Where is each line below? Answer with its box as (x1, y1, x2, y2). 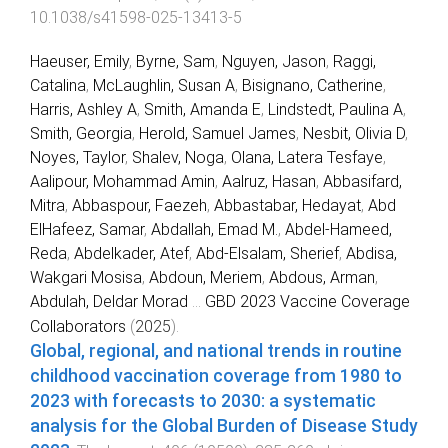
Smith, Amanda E (144, 100, 261, 120)
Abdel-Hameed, (285, 220, 392, 240)
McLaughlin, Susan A (93, 76, 235, 96)
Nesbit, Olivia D (303, 124, 405, 144)
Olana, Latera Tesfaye (231, 148, 383, 168)
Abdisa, (346, 244, 397, 264)
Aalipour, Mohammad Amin (30, 172, 215, 192)
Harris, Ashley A (30, 100, 137, 120)
